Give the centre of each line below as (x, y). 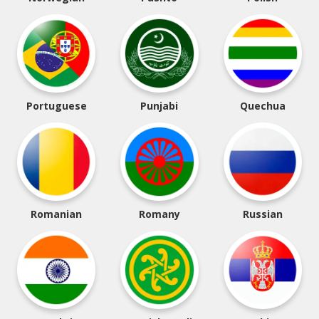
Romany (159, 214)
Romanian (57, 214)
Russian (262, 214)
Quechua (262, 106)
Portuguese (56, 106)
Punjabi (159, 106)
